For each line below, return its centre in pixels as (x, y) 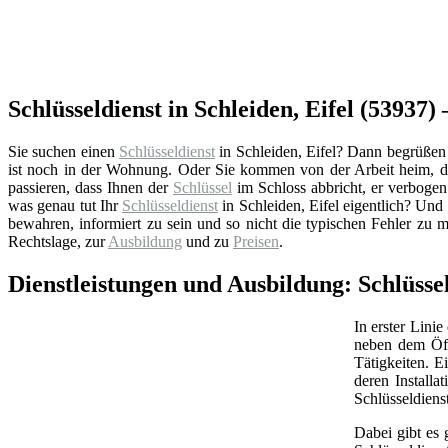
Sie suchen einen (64, 151)
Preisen (256, 241)
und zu (207, 241)
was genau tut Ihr (65, 205)
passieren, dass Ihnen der (90, 187)
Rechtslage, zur (58, 241)
